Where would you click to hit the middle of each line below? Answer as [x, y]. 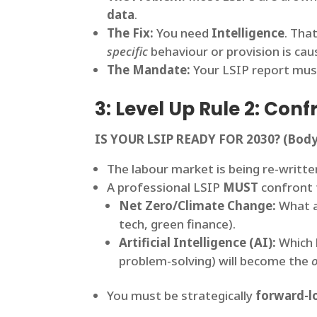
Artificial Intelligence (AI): [198, 243]
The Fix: [131, 33]
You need [183, 33]
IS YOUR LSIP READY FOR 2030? [188, 139]
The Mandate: [149, 70]
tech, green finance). [178, 224]
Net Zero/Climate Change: [198, 206]
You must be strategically [181, 296]
